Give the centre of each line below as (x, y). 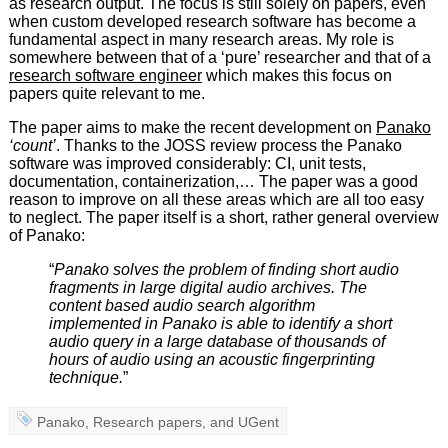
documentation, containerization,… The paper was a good (213, 182)
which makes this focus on (296, 76)
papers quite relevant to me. (106, 94)
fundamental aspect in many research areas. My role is (201, 40)
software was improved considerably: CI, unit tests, (187, 164)
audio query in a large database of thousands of (216, 342)
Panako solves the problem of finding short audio (226, 270)
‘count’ (32, 146)
